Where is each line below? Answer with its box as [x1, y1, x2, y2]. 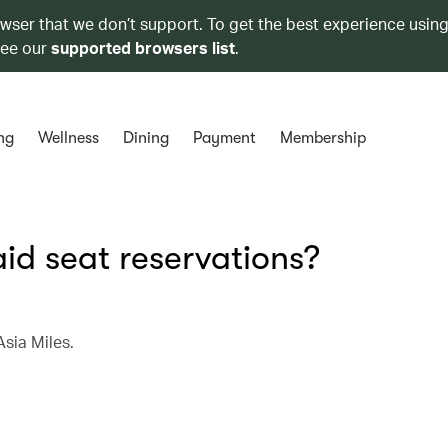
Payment [192, 129, 256, 147]
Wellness [37, 129, 99, 147]
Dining [122, 129, 169, 147]
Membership [279, 129, 366, 147]
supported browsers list [51, 37, 235, 58]
